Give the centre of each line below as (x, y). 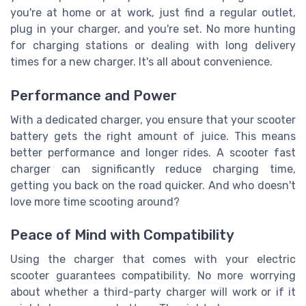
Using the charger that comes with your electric (153, 259)
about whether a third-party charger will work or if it (153, 292)
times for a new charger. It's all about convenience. (141, 62)
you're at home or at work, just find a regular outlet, (153, 13)
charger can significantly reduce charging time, (153, 169)
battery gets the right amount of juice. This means (153, 136)
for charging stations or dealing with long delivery (153, 46)
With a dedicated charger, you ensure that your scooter (153, 120)
